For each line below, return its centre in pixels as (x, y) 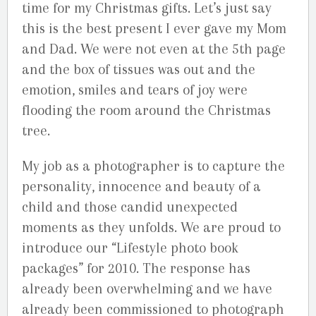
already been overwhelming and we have (147, 288)
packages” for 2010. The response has (136, 268)
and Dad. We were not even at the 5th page (154, 49)
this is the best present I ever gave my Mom (154, 28)
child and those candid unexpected (130, 207)
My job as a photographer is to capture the (153, 166)
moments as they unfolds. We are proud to (151, 227)
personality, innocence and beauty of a (141, 186)
